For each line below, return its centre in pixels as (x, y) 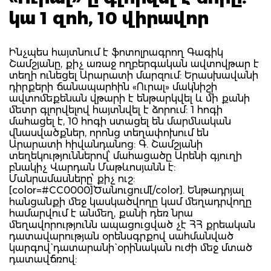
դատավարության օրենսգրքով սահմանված (121, 236)
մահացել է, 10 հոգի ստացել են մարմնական (120, 121)
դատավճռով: (43, 259)
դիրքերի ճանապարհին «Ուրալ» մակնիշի (113, 87)
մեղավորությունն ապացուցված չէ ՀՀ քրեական (132, 224)
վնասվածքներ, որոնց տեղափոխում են (109, 132)
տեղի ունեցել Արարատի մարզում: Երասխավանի (134, 75)
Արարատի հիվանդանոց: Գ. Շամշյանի (106, 144)
